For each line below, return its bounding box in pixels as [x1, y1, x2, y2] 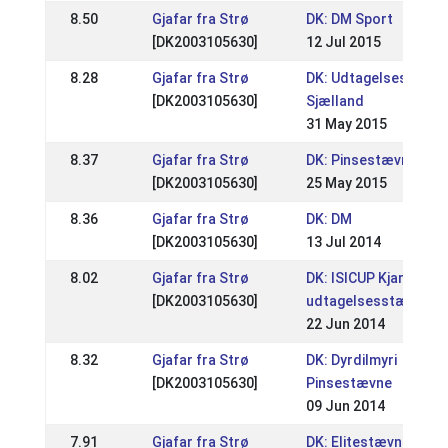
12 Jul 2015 [305, 34, 381, 50]
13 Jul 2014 [305, 234, 381, 250]
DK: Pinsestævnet [305, 152, 423, 168]
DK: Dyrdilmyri [305, 352, 397, 368]
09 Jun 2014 [305, 398, 385, 414]
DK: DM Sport [305, 11, 393, 27]
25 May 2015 [305, 175, 387, 191]
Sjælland [305, 93, 364, 109]
